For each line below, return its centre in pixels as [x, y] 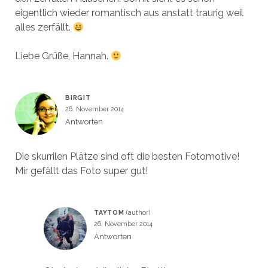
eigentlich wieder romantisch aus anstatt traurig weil [129, 13]
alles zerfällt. [44, 28]
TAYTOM [109, 213]
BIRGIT [78, 98]
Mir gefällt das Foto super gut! [81, 171]
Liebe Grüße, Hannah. [63, 56]
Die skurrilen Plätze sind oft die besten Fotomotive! [127, 157]
